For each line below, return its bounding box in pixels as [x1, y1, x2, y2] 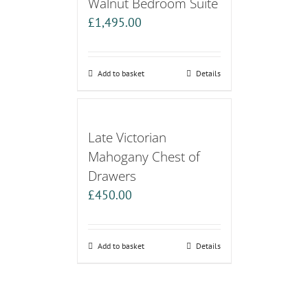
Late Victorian [87, 127, 166, 146]
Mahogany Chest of [87, 146, 200, 166]
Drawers [87, 166, 136, 185]
